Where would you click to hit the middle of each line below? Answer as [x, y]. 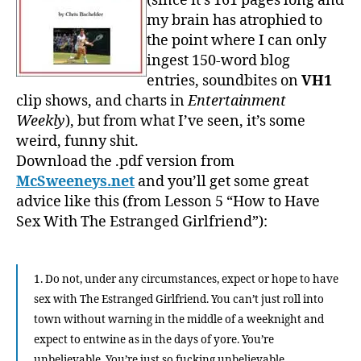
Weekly [41, 121]
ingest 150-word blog [218, 60]
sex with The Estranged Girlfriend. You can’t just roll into [179, 299]
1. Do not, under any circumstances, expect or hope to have [186, 279]
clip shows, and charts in [102, 101]
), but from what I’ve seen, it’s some [185, 121]
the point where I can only [237, 40]
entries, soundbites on [224, 81]
